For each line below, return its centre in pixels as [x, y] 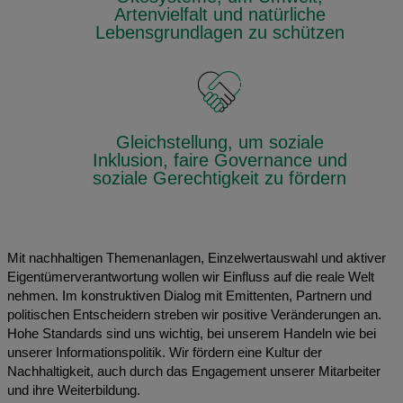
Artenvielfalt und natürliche [219, 13]
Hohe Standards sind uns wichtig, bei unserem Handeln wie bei [192, 333]
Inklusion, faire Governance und [219, 159]
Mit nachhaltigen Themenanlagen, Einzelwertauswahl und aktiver [197, 258]
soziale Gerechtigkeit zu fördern [219, 177]
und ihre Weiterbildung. [74, 390]
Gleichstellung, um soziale [219, 141]
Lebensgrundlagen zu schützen [219, 31]
